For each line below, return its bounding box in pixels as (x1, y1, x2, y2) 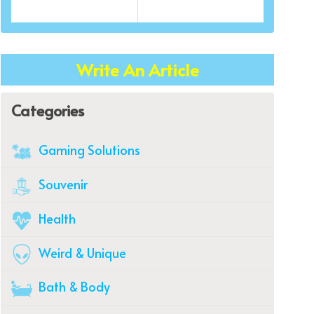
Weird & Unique (36, 243, 126, 261)
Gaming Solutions (36, 140, 140, 158)
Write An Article (76, 57, 199, 81)
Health (36, 209, 76, 227)
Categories (11, 99, 84, 121)
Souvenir (36, 175, 88, 193)
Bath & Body (36, 278, 110, 296)
